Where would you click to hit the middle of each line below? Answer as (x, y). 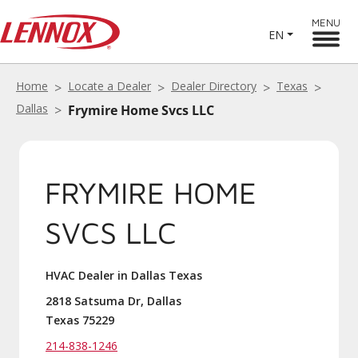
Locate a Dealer (109, 86)
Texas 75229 (80, 320)
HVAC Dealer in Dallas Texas (124, 275)
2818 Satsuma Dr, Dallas (113, 301)
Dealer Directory (214, 86)
